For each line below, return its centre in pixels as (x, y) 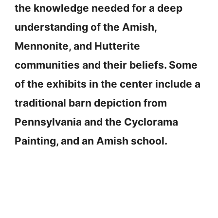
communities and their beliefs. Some (106, 65)
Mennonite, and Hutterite (77, 46)
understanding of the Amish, (86, 27)
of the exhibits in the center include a (108, 84)
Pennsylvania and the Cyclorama (96, 122)
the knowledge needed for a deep (99, 8)
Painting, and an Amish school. (91, 141)
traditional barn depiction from (91, 103)
